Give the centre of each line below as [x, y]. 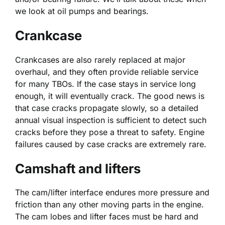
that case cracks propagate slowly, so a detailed [107, 108]
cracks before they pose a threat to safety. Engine [110, 132]
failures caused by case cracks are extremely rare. [111, 144]
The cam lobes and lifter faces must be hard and [107, 217]
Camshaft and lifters [78, 168]
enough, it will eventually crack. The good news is [110, 96]
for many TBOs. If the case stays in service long [105, 84]
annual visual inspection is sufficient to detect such [111, 120]
